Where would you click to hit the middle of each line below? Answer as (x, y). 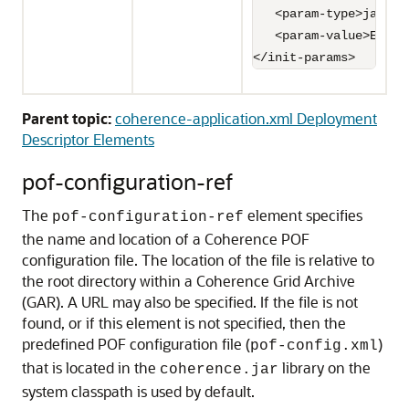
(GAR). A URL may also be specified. (141, 302)
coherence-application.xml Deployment (246, 118)
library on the (325, 367)
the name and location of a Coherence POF (166, 239)
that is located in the (91, 367)
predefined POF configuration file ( (136, 344)
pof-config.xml (314, 346)
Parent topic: (67, 118)
